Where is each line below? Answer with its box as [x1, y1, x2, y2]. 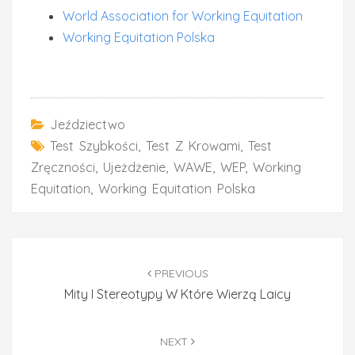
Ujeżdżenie [103, 159, 166, 175]
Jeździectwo [50, 116, 125, 132]
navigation [11, 257, 105, 278]
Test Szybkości [50, 138, 138, 154]
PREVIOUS [151, 266, 208, 281]
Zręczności [31, 159, 95, 175]
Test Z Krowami [146, 138, 240, 154]
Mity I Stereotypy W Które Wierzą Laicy [64, 286, 291, 302]
